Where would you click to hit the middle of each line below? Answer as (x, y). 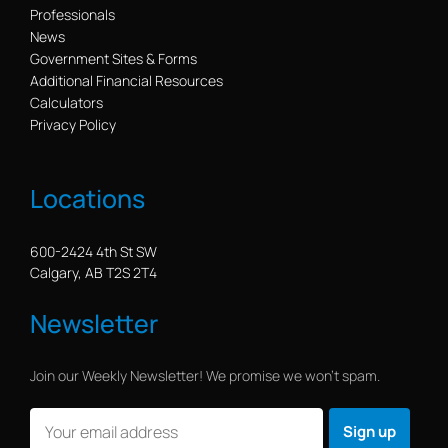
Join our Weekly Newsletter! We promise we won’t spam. (205, 376)
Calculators (66, 103)
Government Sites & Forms (113, 59)
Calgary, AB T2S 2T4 (93, 273)
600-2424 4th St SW (93, 252)
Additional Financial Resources (126, 81)
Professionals (72, 15)
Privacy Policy (73, 125)
